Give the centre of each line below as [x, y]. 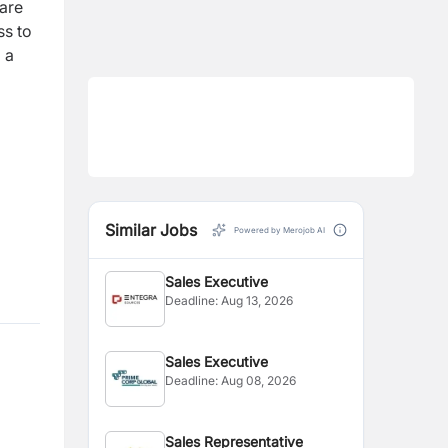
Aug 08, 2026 [259, 380]
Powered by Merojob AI [279, 230]
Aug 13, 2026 [257, 300]
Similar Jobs [151, 230]
